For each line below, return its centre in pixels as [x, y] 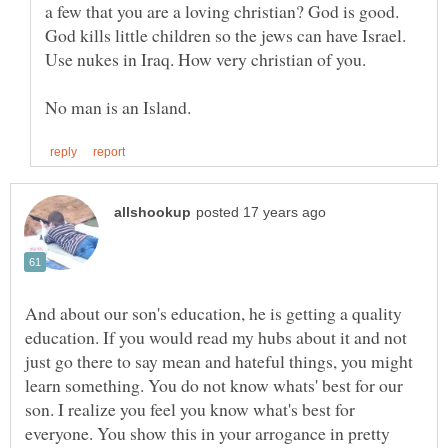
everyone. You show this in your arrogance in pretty [207, 433]
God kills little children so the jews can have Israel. [225, 35]
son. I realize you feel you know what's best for [190, 409]
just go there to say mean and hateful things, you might [219, 361]
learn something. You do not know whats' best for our [214, 385]
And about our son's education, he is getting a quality [213, 313]
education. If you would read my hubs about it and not [216, 337]
